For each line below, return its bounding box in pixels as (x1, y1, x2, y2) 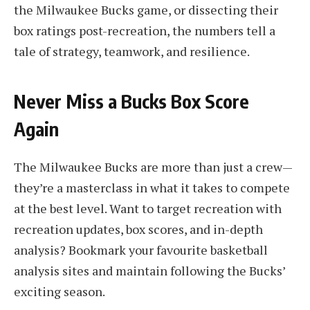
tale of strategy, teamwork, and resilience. (14, 43, 250, 60)
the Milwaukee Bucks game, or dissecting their (14, 1, 278, 19)
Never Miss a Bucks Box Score (14, 89, 249, 113)
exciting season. (14, 282, 105, 300)
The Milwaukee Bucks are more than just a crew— (14, 158, 293, 175)
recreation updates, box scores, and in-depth (14, 220, 263, 237)
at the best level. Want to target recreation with (14, 199, 282, 217)
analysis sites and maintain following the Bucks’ (14, 262, 285, 279)
